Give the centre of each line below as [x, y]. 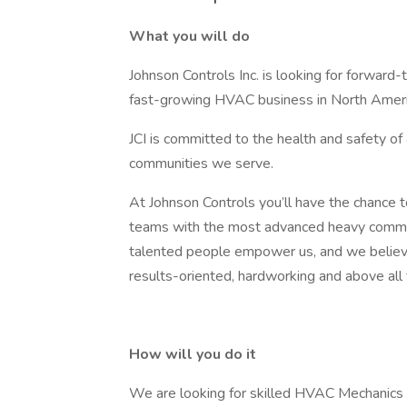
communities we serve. [205, 164]
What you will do [191, 36]
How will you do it [194, 354]
